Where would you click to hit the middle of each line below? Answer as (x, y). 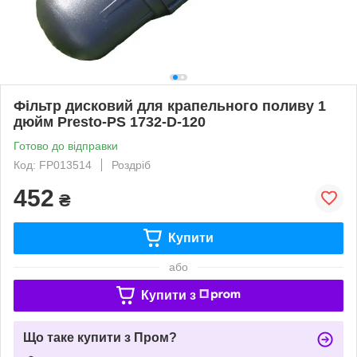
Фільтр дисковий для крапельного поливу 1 (170, 106)
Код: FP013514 (53, 165)
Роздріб (131, 165)
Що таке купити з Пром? (100, 337)
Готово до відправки (66, 145)
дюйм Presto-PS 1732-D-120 (110, 122)
